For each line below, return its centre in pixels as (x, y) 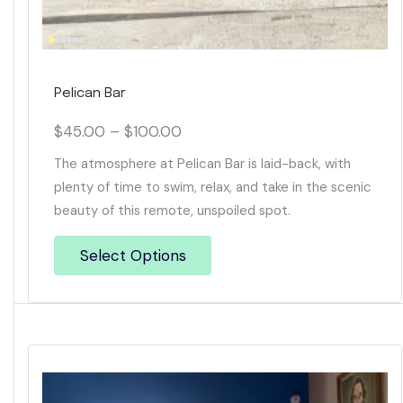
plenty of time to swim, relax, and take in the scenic (213, 188)
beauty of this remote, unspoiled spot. (172, 211)
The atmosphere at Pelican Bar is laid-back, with (202, 164)
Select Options (133, 256)
